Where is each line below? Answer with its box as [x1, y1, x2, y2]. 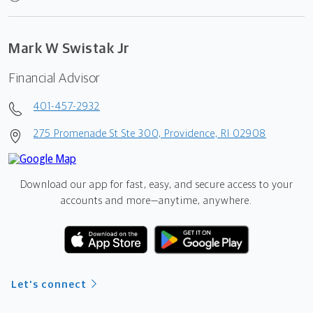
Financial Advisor [8, 71, 101, 85]
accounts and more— [61, 195, 159, 206]
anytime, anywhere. [159, 195, 252, 206]
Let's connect [11, 279, 87, 290]
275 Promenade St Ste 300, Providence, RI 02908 [34, 128, 266, 139]
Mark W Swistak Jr [8, 41, 130, 56]
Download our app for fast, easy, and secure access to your [20, 179, 293, 190]
